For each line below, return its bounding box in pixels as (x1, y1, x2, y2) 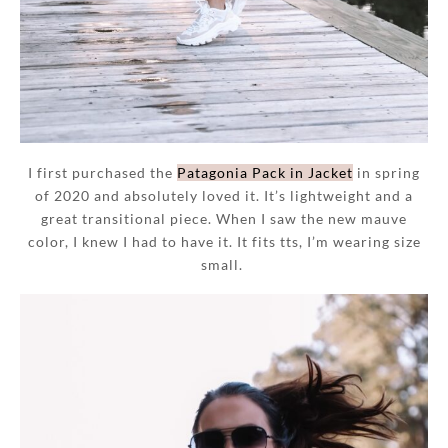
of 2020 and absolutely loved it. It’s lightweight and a (35, 186, 413, 204)
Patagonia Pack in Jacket (177, 163, 353, 181)
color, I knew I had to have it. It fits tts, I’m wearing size (27, 232, 421, 250)
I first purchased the (28, 163, 177, 181)
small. (201, 255, 247, 273)
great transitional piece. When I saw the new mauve (41, 209, 407, 227)
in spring (353, 163, 420, 181)
